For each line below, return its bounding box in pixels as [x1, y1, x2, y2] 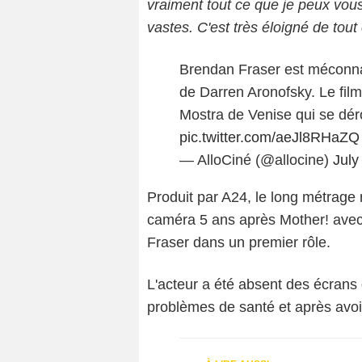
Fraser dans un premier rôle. [147, 234, 330, 251]
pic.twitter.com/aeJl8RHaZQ [179, 129, 360, 146]
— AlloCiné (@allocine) [179, 152, 333, 169]
